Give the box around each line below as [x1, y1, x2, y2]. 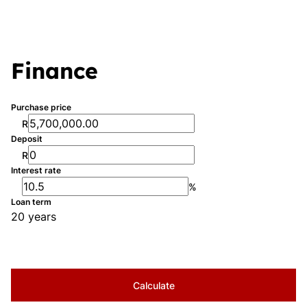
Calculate [132, 279, 175, 291]
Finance [11, 57, 98, 84]
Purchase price [11, 102, 71, 112]
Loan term [11, 197, 51, 207]
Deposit [11, 134, 42, 144]
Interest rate [11, 165, 61, 175]
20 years [11, 210, 56, 223]
